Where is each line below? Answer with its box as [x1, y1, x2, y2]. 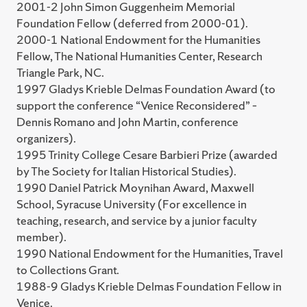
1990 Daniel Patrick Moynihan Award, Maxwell [16, 180, 254, 196]
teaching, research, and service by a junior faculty [16, 212, 257, 229]
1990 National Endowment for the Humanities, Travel [16, 245, 283, 262]
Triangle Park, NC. [16, 64, 104, 81]
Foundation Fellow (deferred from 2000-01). [16, 15, 248, 32]
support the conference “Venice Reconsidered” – [16, 97, 257, 114]
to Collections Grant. [16, 262, 119, 278]
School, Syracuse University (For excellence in [16, 196, 247, 212]
